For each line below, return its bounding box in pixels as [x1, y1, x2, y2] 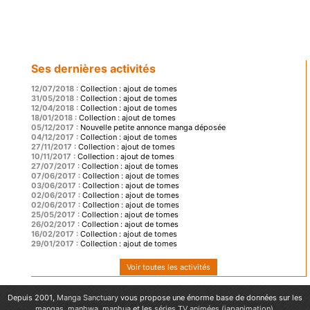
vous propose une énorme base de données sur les [118, 293, 302, 303]
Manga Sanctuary [57, 293, 118, 303]
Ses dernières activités [31, 62, 156, 76]
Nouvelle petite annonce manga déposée [80, 122, 226, 133]
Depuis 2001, [8, 293, 57, 303]
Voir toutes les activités [127, 262, 210, 273]
